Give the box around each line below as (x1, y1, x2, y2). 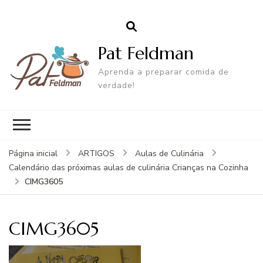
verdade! (98, 79, 136, 91)
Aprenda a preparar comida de (98, 66, 230, 77)
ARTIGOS (78, 147, 114, 159)
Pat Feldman (98, 42, 194, 64)
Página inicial (9, 147, 58, 159)
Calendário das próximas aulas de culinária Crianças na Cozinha (9, 161, 248, 173)
